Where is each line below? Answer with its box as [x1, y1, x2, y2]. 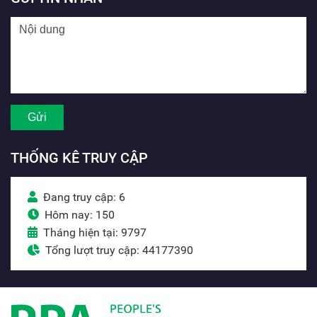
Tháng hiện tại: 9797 [43, 225, 146, 239]
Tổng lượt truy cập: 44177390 [45, 243, 193, 257]
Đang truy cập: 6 [43, 190, 125, 204]
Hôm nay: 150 [45, 207, 115, 221]
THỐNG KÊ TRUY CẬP [11, 149, 148, 166]
